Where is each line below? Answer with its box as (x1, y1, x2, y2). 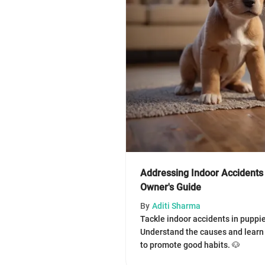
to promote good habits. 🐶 (140, 240, 240, 250)
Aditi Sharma (152, 201, 201, 211)
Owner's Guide (140, 181, 201, 193)
